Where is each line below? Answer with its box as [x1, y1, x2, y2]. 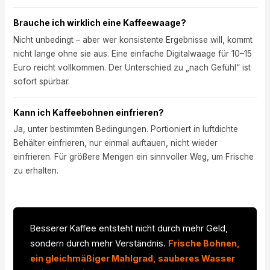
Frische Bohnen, [168, 238, 240, 249]
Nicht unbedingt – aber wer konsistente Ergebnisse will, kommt [13, 34, 253, 45]
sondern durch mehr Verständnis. [30, 238, 168, 249]
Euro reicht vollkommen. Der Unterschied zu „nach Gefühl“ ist [13, 62, 251, 72]
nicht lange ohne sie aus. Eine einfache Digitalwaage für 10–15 [13, 48, 252, 58]
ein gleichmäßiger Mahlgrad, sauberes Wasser [30, 253, 235, 264]
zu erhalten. [13, 166, 58, 176]
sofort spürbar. [13, 76, 70, 86]
